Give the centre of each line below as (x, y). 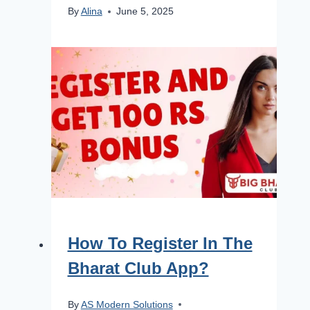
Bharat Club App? (138, 268)
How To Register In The (160, 243)
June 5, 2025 (145, 12)
